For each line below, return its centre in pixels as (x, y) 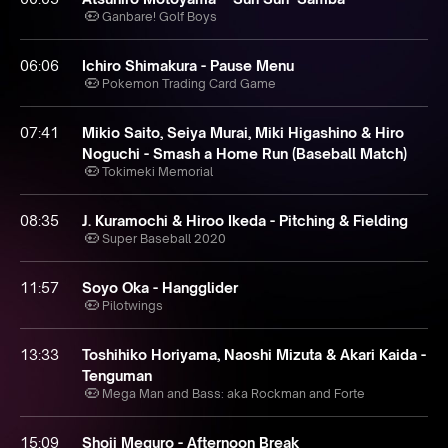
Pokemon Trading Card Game (189, 83)
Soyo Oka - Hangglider (160, 287)
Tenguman (117, 375)
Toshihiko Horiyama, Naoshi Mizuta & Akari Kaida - (254, 354)
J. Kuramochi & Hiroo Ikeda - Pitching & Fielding (245, 220)
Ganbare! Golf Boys (159, 16)
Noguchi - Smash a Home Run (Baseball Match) (244, 153)
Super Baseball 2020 (164, 238)
